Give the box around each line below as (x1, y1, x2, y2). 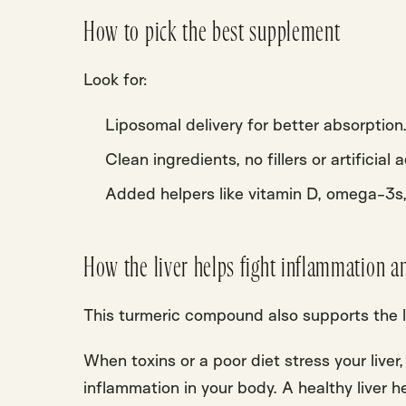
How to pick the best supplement (83, 17, 341, 47)
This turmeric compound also (83, 304, 303, 324)
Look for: (83, 68, 148, 89)
